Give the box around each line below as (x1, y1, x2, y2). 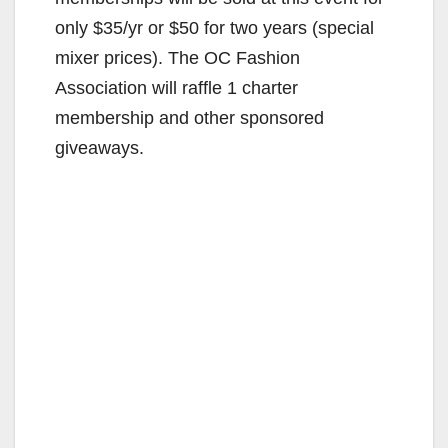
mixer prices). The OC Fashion (55, 48, 300, 69)
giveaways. (55, 138, 144, 159)
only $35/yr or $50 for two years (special (55, 18, 374, 39)
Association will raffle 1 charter (55, 78, 298, 99)
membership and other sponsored (55, 108, 324, 129)
